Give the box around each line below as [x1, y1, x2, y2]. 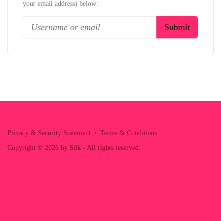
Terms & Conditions [100, 129, 157, 137]
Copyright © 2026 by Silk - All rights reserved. [7, 144, 141, 151]
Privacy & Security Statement [7, 129, 91, 137]
